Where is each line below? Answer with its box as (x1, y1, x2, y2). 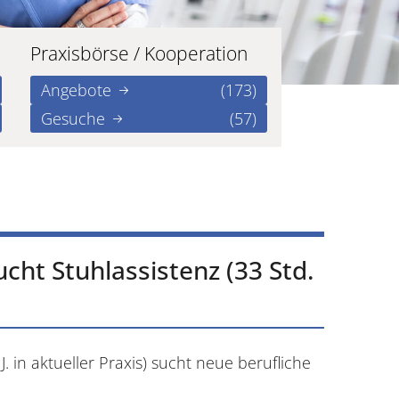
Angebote (41, 78, 111, 101)
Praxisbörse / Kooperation (30, 40, 248, 66)
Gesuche (41, 107, 105, 129)
